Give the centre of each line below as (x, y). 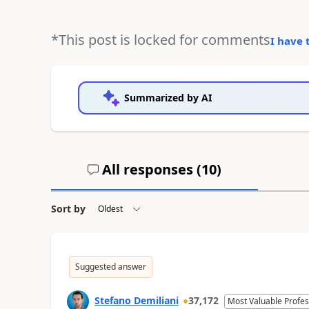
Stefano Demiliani (136, 300)
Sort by (68, 208)
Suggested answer (110, 266)
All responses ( (150, 169)
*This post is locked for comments (160, 39)
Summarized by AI (168, 97)
